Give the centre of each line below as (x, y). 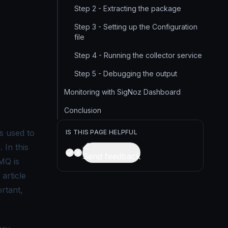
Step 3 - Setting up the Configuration (136, 27)
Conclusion (83, 110)
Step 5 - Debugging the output (126, 74)
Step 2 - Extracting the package (128, 8)
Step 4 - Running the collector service (138, 55)
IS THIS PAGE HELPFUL (102, 132)
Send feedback (111, 156)
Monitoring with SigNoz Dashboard (122, 92)
